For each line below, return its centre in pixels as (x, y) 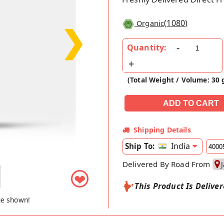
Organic (150, 23)
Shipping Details (162, 129)
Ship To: (140, 146)
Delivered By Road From (167, 164)
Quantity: (147, 47)
